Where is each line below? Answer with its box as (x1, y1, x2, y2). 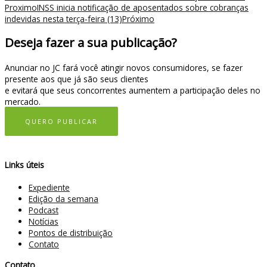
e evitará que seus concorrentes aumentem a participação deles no (5, 84, 260, 96)
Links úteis (5, 159, 44, 170)
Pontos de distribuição (29, 226, 113, 238)
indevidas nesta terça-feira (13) (5, 13, 122, 24)
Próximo (122, 13, 154, 24)
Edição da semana (29, 193, 98, 204)
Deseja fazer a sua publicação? (5, 33, 177, 51)
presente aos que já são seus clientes (5, 73, 148, 85)
